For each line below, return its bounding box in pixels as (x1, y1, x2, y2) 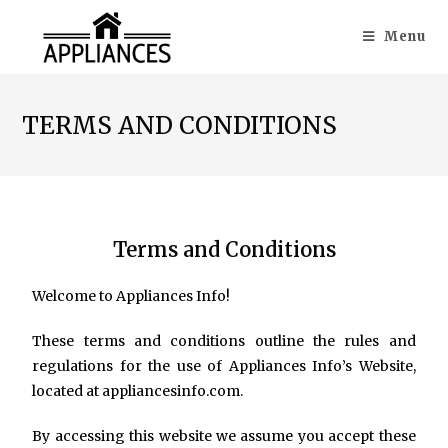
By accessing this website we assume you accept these (32, 427, 416, 445)
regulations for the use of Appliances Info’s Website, (32, 357, 416, 375)
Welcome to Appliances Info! (32, 287, 231, 305)
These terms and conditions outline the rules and (32, 332, 416, 350)
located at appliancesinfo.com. (32, 382, 244, 400)
